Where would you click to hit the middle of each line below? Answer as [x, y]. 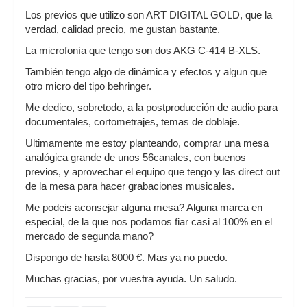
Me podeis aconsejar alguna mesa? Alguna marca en [144, 208]
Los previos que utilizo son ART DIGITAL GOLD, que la [149, 15]
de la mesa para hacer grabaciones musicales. [130, 186]
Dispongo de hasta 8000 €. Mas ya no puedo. [126, 258]
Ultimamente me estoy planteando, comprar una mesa [147, 143]
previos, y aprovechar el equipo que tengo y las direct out [152, 172]
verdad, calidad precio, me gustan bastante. [123, 29]
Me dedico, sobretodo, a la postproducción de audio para [151, 108]
